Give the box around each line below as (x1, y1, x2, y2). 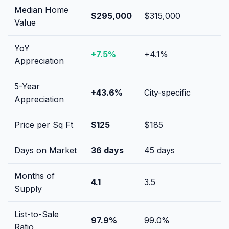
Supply (14, 183, 42, 194)
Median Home (14, 4, 68, 15)
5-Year (14, 81, 40, 91)
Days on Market (14, 145, 77, 155)
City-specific (144, 87, 191, 98)
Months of (14, 170, 55, 181)
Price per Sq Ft (14, 119, 73, 130)
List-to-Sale (14, 209, 59, 219)
